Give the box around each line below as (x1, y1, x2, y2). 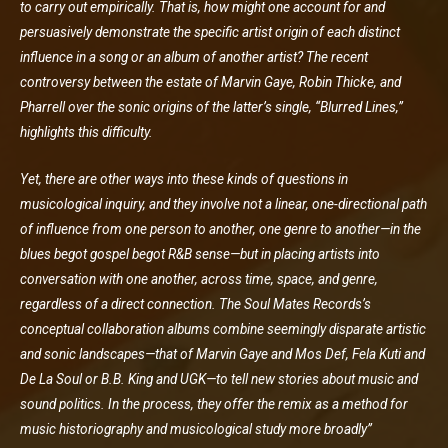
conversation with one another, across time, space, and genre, (20, 271, 378, 287)
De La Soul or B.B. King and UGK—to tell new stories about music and (20, 371, 418, 387)
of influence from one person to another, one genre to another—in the (20, 221, 421, 237)
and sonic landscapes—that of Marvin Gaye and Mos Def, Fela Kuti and (20, 346, 425, 362)
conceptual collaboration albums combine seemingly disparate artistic (20, 321, 426, 337)
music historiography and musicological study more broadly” (20, 421, 372, 437)
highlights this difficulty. (20, 124, 153, 141)
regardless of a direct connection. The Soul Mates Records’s (20, 296, 371, 312)
